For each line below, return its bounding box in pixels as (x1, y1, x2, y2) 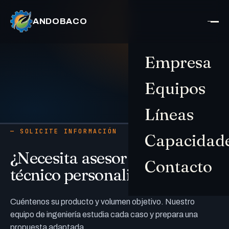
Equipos (145, 78, 205, 98)
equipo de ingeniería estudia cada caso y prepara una (10, 210, 198, 219)
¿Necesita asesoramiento (10, 148, 187, 168)
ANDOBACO (33, 16, 87, 26)
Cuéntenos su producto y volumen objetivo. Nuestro (10, 197, 195, 206)
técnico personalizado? (10, 165, 172, 185)
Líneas (145, 104, 194, 124)
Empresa (145, 52, 212, 72)
